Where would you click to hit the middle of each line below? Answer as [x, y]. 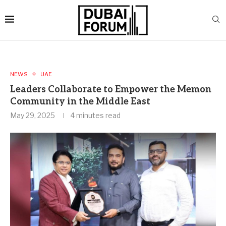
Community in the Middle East [80, 101]
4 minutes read [95, 115]
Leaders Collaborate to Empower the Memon [111, 89]
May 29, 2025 [33, 115]
